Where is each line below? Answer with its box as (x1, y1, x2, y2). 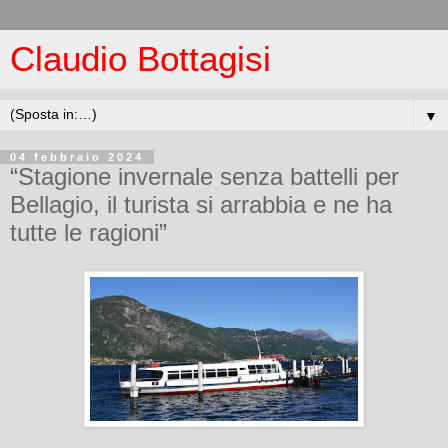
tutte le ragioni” (10, 219, 167, 246)
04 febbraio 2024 (10, 151, 144, 163)
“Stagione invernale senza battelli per (10, 163, 399, 190)
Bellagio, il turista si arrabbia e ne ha (10, 191, 392, 218)
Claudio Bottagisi (10, 40, 271, 78)
